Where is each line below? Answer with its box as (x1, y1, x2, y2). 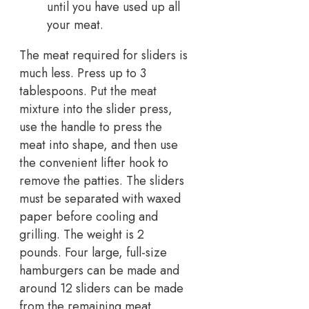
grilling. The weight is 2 (19, 225, 144, 243)
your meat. (47, 15, 103, 34)
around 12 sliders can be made (19, 279, 183, 297)
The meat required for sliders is (19, 46, 188, 64)
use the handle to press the (19, 117, 162, 136)
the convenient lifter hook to (19, 153, 168, 172)
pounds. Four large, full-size (19, 243, 167, 261)
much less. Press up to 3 (19, 63, 146, 82)
